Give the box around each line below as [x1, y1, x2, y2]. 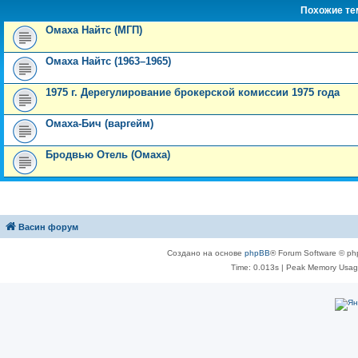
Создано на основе [166, 249, 245, 258]
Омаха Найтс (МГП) [46, 24, 142, 37]
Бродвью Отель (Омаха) [46, 149, 170, 161]
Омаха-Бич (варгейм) [46, 117, 153, 130]
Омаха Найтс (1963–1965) [46, 55, 171, 68]
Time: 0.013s [230, 263, 279, 272]
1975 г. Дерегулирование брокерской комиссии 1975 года [46, 86, 340, 99]
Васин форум [18, 222, 78, 233]
